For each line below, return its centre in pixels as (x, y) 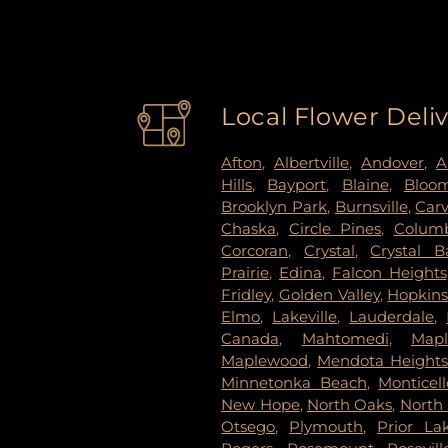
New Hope (260, 404)
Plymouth (326, 426)
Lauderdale (392, 316)
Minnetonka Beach (294, 382)
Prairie (245, 272)
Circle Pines (335, 228)
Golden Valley (329, 294)
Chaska (249, 228)
